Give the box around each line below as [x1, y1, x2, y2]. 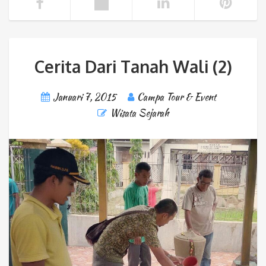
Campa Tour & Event [137, 90, 216, 104]
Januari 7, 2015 [53, 90, 116, 104]
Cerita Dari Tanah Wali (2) [34, 55, 232, 77]
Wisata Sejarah [110, 106, 169, 120]
